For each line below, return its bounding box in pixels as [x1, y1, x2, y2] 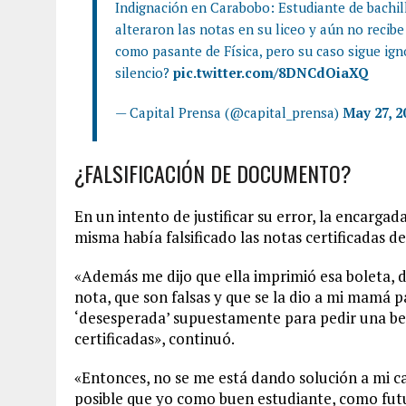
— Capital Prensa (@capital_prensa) [115, 102, 343, 121]
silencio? [115, 63, 173, 82]
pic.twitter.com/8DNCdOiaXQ [173, 63, 369, 82]
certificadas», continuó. [74, 327, 235, 349]
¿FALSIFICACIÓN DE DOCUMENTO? [74, 156, 352, 189]
